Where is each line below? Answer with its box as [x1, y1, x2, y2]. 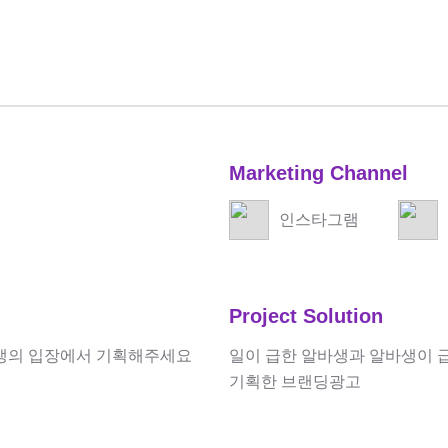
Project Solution [229, 305, 383, 327]
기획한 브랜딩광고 [229, 373, 361, 390]
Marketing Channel [229, 162, 408, 184]
